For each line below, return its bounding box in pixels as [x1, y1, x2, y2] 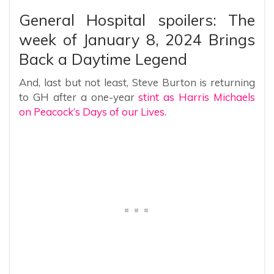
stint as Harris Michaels [138, 91, 255, 104]
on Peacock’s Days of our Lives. [19, 105, 166, 119]
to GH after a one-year [19, 91, 139, 104]
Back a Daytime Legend [19, 50, 187, 69]
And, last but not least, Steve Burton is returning [19, 76, 255, 89]
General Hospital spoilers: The [19, 10, 255, 30]
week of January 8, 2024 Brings [19, 30, 255, 50]
